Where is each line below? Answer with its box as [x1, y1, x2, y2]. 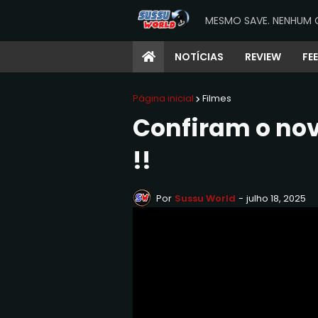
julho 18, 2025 [246, 191, 306, 205]
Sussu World [175, 191, 236, 205]
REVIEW [245, 50, 281, 64]
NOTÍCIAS [175, 50, 224, 64]
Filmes [202, 92, 231, 105]
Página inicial [133, 92, 194, 105]
